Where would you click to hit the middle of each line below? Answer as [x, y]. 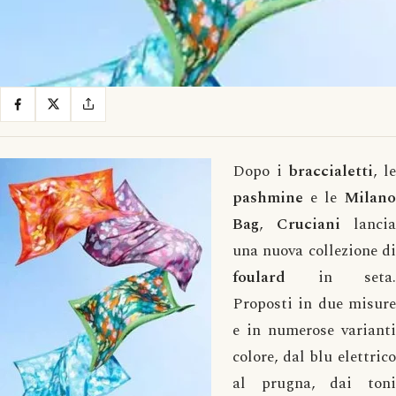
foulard [259, 277]
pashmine [268, 197]
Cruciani [308, 224]
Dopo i [261, 171]
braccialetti [331, 171]
